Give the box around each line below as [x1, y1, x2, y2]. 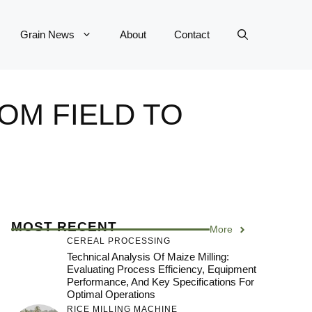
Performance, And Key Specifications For [67, 276, 254, 288]
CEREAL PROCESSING [67, 236, 171, 246]
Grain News [20, 29, 75, 40]
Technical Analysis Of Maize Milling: [67, 251, 229, 263]
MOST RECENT [11, 219, 117, 234]
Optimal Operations [67, 288, 155, 300]
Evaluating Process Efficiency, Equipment [67, 263, 256, 275]
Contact [174, 29, 210, 40]
